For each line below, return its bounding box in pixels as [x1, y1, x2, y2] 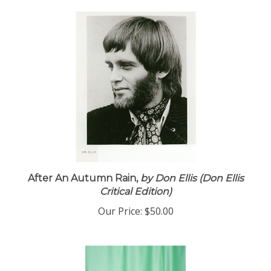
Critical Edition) [99, 191, 172, 203]
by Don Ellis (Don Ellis [137, 178, 244, 189]
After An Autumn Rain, [27, 178, 138, 189]
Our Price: [97, 210, 142, 223]
